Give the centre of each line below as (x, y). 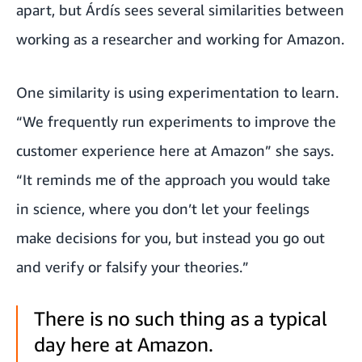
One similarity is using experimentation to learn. (177, 92)
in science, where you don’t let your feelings (163, 208)
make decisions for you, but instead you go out (170, 237)
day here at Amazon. (124, 344)
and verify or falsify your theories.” (133, 266)
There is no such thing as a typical (181, 318)
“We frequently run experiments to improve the (176, 121)
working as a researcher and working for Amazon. (180, 38)
